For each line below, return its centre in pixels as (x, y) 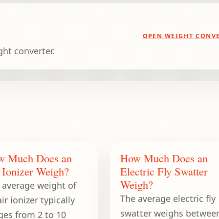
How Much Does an (164, 158)
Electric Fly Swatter (164, 171)
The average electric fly (168, 199)
